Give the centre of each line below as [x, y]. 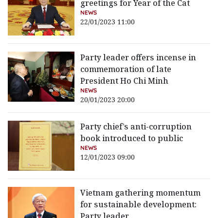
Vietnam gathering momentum [141, 193]
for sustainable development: [139, 205]
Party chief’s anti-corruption [136, 127]
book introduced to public [132, 138]
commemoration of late [126, 69]
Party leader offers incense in [138, 58]
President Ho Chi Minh [125, 81]
